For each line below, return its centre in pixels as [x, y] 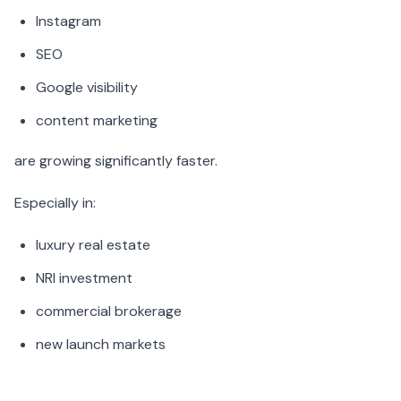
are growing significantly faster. [116, 161]
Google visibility [87, 88]
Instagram [68, 21]
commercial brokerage [109, 311]
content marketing [97, 121]
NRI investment [84, 278]
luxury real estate [93, 245]
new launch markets [101, 345]
